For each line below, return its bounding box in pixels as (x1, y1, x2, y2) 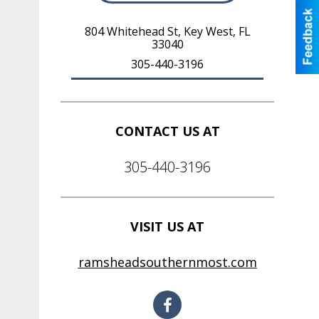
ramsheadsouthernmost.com (78, 253, 257, 271)
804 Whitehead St (84, 23, 178, 39)
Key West (183, 23, 233, 39)
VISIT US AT (130, 217, 204, 235)
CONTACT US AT (115, 122, 220, 140)
